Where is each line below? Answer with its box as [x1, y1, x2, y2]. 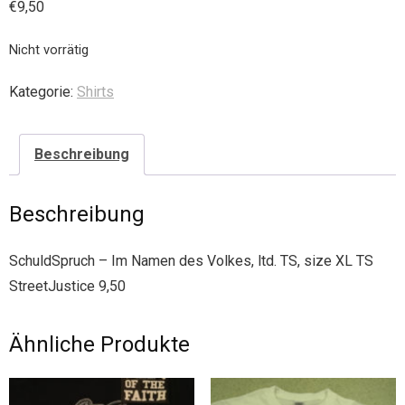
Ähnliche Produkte [9, 331, 190, 357]
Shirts [77, 82, 114, 100]
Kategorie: [9, 82, 77, 100]
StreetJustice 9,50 [9, 277, 126, 295]
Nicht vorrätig [9, 41, 89, 58]
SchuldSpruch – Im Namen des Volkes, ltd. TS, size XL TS [9, 251, 373, 269]
